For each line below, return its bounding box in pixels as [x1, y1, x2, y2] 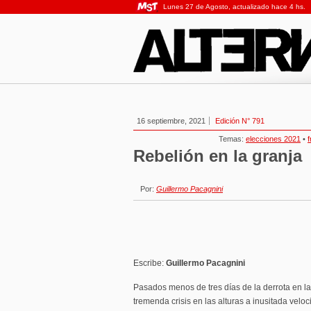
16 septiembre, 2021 [137, 117, 205, 125]
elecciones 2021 [246, 135, 301, 143]
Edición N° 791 [215, 117, 264, 125]
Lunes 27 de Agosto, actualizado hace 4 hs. [163, 3, 305, 10]
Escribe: [133, 258, 166, 268]
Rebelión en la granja [133, 146, 302, 165]
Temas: [219, 135, 246, 143]
